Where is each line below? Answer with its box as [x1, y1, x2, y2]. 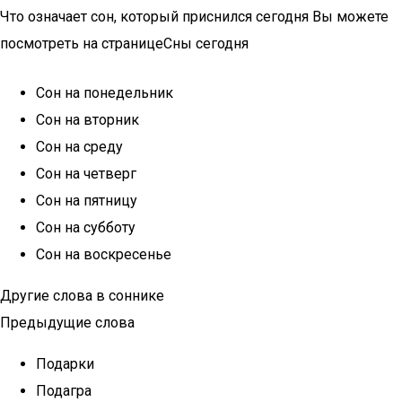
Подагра [36, 382, 92, 399]
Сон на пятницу [36, 192, 137, 209]
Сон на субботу [36, 219, 135, 236]
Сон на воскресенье [36, 246, 171, 263]
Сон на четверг [36, 165, 136, 182]
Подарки [36, 355, 94, 372]
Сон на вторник [36, 111, 139, 128]
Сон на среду [36, 138, 123, 155]
